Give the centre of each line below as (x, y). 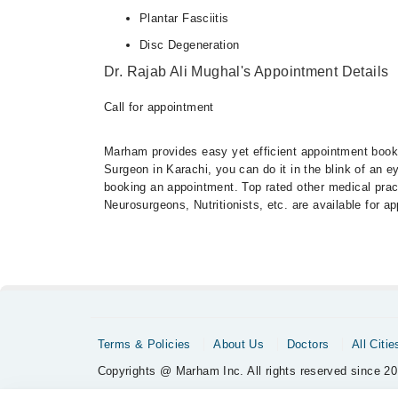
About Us (239, 344)
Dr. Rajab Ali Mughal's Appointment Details (247, 71)
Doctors (308, 344)
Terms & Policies (144, 344)
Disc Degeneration (190, 44)
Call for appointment (159, 107)
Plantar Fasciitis (184, 18)
